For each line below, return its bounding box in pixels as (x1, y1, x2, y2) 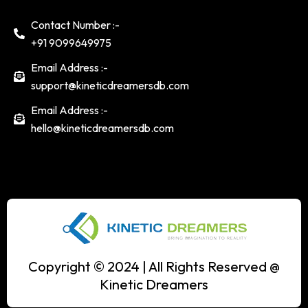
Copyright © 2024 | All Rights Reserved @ (28, 258, 280, 275)
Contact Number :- (31, 18, 120, 32)
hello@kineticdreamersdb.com (31, 121, 174, 135)
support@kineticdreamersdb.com (31, 78, 189, 92)
